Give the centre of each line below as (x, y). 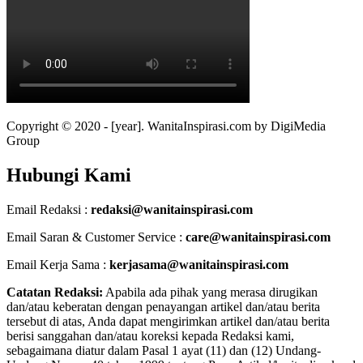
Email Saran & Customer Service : (96, 237)
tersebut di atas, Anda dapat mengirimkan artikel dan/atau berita (168, 322)
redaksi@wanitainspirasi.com (172, 210)
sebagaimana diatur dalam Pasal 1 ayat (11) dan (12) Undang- (164, 351)
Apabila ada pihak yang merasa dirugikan (210, 293)
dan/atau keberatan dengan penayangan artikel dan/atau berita (163, 307)
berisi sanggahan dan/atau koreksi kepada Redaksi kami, (150, 336)
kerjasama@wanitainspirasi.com (199, 265)
